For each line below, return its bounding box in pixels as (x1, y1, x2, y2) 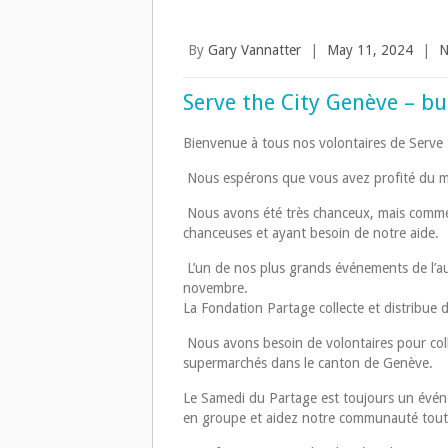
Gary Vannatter (208, 42, 301, 59)
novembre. (183, 280, 248, 297)
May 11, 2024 (327, 42, 413, 59)
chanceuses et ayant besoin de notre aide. (183, 225, 443, 242)
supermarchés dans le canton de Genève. (183, 355, 433, 372)
